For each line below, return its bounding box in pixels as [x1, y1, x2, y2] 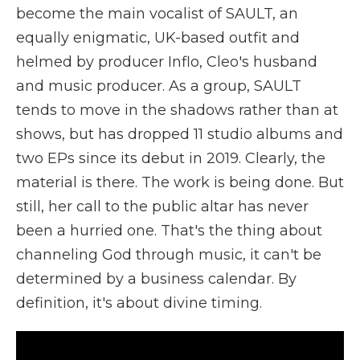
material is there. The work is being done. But [16, 174, 344, 192]
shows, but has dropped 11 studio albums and [16, 125, 343, 144]
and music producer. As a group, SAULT [16, 77, 301, 96]
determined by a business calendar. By [16, 270, 297, 288]
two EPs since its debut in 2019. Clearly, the [16, 149, 325, 168]
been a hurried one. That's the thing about [16, 222, 322, 240]
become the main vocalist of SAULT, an [16, 5, 298, 23]
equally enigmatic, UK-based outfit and [16, 29, 300, 47]
